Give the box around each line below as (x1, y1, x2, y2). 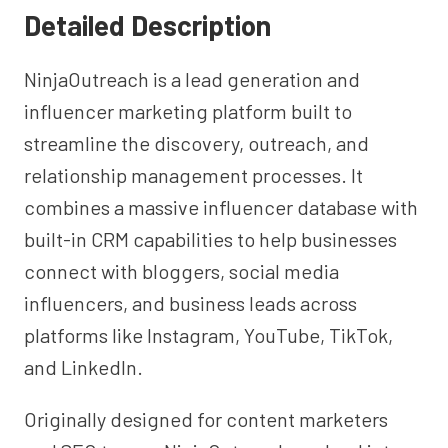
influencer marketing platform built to (24, 99, 352, 123)
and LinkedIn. (24, 355, 143, 379)
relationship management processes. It (24, 163, 363, 187)
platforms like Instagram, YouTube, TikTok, (24, 323, 393, 347)
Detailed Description (24, 8, 271, 42)
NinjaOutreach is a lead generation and (24, 67, 360, 91)
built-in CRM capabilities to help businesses (24, 227, 397, 251)
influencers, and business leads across (24, 291, 357, 315)
